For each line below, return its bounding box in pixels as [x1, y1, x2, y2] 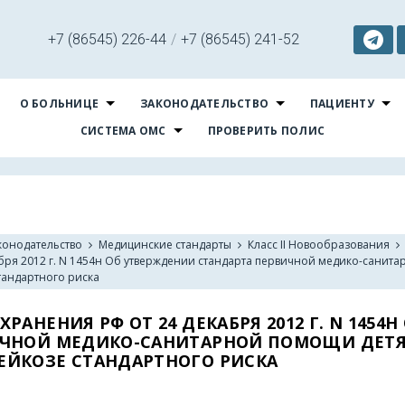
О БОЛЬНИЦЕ [19, 96, 99, 112]
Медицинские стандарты [98, 237, 231, 253]
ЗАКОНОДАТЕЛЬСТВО [140, 96, 269, 112]
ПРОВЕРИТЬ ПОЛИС [207, 123, 325, 139]
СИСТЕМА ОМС [80, 123, 166, 139]
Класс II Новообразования [247, 237, 390, 253]
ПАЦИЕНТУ [310, 96, 374, 112]
